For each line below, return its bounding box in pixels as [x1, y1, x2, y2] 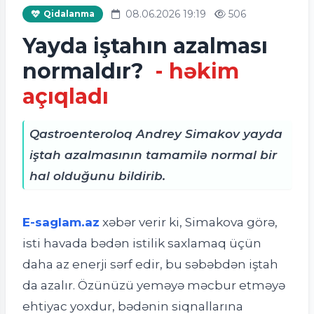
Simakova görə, [185, 214, 278, 229]
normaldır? [22, 57, 149, 84]
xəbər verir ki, [102, 214, 185, 229]
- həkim [155, 57, 239, 84]
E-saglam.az [22, 214, 100, 229]
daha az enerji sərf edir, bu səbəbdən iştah [22, 256, 278, 271]
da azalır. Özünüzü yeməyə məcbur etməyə [22, 277, 285, 292]
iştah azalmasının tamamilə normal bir [29, 146, 277, 162]
